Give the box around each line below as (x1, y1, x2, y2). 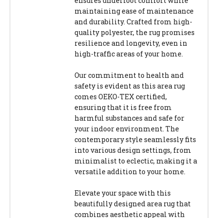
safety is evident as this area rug (74, 81, 185, 91)
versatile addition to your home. (74, 167, 185, 177)
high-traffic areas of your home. (74, 49, 183, 59)
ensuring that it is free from (74, 103, 172, 112)
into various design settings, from (74, 145, 191, 155)
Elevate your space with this (74, 188, 171, 198)
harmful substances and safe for (74, 113, 184, 123)
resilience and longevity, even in (74, 38, 187, 48)
